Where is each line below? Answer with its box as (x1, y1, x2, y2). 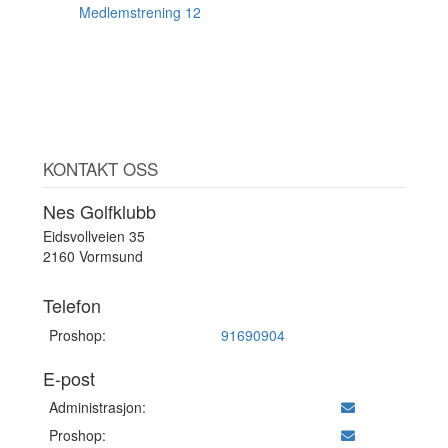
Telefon (42, 292, 101, 319)
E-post (42, 364, 95, 391)
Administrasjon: (48, 397, 146, 417)
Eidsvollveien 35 (42, 226, 145, 247)
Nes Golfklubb (42, 197, 156, 224)
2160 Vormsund (42, 246, 143, 267)
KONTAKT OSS (42, 156, 158, 182)
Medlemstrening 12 (79, 2, 202, 23)
